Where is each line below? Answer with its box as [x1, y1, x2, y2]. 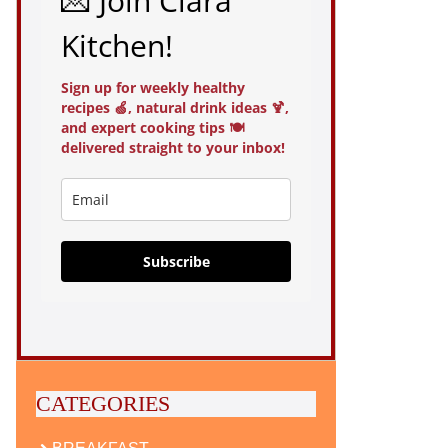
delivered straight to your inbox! [61, 137, 285, 157]
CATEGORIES [36, 390, 170, 416]
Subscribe [142, 251, 210, 271]
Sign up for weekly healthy [61, 77, 245, 97]
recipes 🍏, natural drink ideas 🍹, [61, 97, 289, 117]
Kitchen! [61, 24, 173, 66]
